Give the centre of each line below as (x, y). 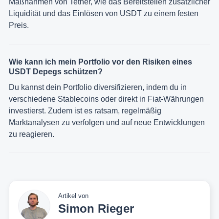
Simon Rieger (96, 209)
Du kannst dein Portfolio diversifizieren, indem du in (98, 87)
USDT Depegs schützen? (56, 71)
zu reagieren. (32, 134)
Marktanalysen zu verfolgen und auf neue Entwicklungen (107, 122)
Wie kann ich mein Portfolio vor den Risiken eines (100, 62)
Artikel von (73, 196)
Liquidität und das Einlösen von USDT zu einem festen (104, 14)
